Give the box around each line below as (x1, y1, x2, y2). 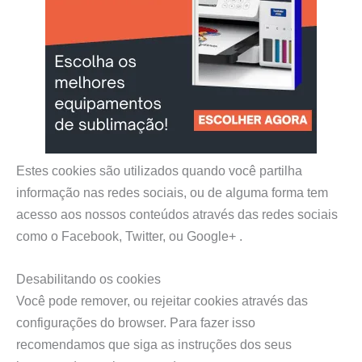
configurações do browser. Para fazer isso (16, 315, 255, 330)
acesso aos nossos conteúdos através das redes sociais (16, 207, 338, 222)
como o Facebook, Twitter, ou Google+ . (16, 229, 242, 244)
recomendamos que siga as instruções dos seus (16, 337, 292, 352)
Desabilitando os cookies (16, 271, 161, 287)
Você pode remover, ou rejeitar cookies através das (16, 293, 308, 309)
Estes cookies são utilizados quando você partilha (16, 163, 302, 179)
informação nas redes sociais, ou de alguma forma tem (16, 185, 328, 200)
